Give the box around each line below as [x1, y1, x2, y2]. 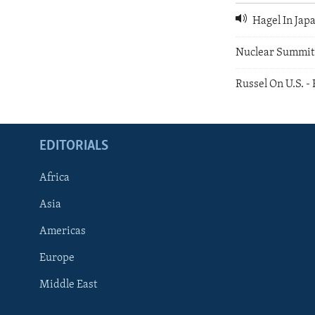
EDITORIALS [39, 139, 108, 154]
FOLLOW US [13, 260, 60, 271]
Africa [39, 172, 70, 184]
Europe [39, 252, 75, 264]
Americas [39, 226, 86, 238]
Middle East [39, 279, 97, 291]
